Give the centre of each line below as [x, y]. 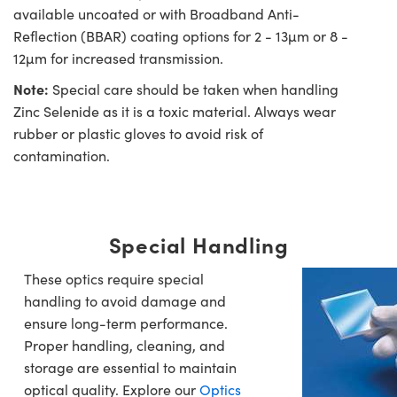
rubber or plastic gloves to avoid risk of [138, 134]
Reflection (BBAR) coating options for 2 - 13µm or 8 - [181, 36]
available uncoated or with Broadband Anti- [156, 14]
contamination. [62, 156]
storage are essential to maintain [130, 368]
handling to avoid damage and [125, 301]
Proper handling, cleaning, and [125, 346]
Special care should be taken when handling [194, 90]
